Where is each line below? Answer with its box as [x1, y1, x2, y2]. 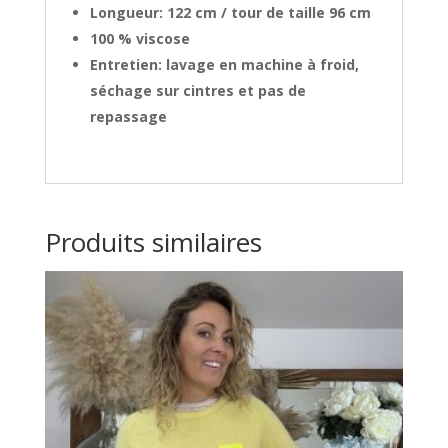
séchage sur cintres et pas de [89, 81, 306, 101]
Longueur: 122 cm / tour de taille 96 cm [89, 3, 371, 23]
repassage [89, 107, 167, 127]
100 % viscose [89, 29, 190, 49]
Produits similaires [44, 224, 262, 261]
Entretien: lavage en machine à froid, [89, 55, 359, 75]
